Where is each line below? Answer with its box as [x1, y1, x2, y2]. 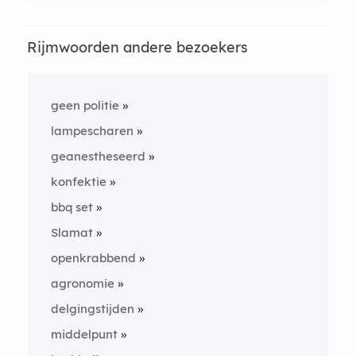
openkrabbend [50, 250, 136, 265]
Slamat [50, 224, 93, 240]
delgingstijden [50, 300, 134, 316]
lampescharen [50, 122, 133, 138]
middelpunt [50, 326, 118, 342]
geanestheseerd [50, 148, 145, 164]
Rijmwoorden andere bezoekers [26, 37, 248, 56]
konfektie [50, 173, 106, 189]
